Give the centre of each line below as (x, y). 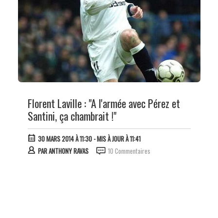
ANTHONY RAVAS (68, 151)
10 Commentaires (129, 151)
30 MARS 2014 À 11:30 (65, 139)
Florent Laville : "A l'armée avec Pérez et (104, 103)
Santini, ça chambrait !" (72, 116)
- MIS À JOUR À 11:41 (116, 139)
